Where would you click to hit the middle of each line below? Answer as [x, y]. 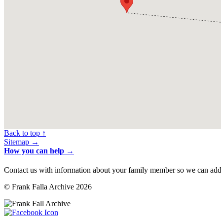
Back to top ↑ [25, 133]
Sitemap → [21, 142]
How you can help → [39, 150]
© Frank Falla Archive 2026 [48, 186]
